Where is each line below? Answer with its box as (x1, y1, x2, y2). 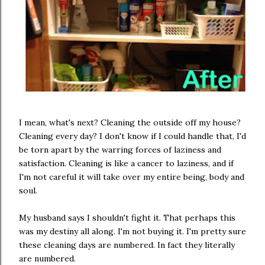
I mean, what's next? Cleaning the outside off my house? (19, 117, 241, 128)
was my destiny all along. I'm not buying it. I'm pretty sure (19, 226, 246, 237)
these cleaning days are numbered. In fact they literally (19, 240, 235, 250)
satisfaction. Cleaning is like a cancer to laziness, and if (19, 158, 234, 169)
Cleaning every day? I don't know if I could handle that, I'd (19, 131, 246, 141)
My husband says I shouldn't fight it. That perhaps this (19, 212, 235, 223)
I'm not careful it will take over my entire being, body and (19, 172, 244, 182)
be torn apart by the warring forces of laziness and (19, 144, 221, 155)
